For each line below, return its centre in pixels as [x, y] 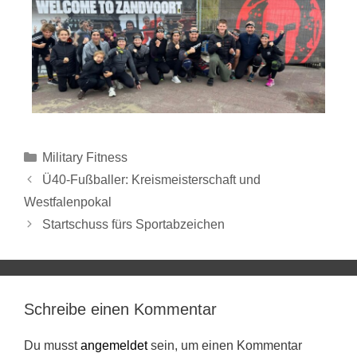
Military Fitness [84, 157]
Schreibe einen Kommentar [120, 309]
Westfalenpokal [68, 202]
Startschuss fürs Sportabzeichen [133, 224]
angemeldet [114, 345]
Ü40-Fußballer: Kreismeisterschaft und [151, 179]
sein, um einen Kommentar [225, 345]
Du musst [52, 345]
